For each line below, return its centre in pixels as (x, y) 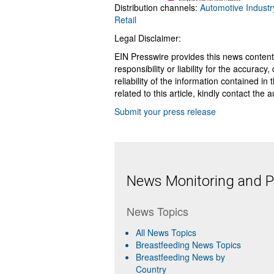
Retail (125, 20)
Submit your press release (165, 112)
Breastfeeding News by (180, 257)
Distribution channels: (157, 8)
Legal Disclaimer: (148, 38)
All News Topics (166, 233)
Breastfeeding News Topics (188, 245)
